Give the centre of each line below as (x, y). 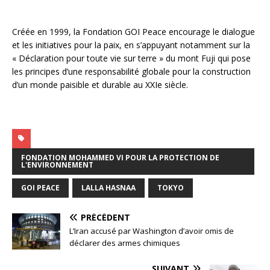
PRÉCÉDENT (105, 218)
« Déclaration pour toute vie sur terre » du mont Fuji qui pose (131, 58)
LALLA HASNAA (108, 188)
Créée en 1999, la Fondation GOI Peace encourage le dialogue (133, 32)
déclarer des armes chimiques (125, 243)
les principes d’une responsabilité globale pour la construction (131, 72)
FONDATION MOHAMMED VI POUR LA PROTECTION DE (120, 158)
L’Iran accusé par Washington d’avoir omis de (152, 231)
